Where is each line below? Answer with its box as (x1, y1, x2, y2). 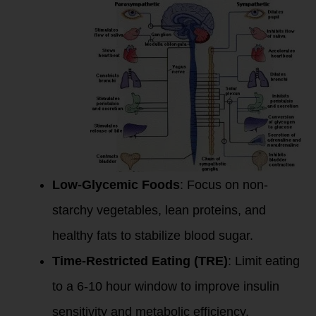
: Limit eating (228, 254, 300, 268)
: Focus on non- (180, 178, 268, 192)
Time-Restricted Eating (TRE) (52, 254, 228, 268)
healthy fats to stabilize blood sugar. (52, 229, 253, 243)
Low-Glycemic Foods (52, 178, 180, 192)
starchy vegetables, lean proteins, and (52, 203, 266, 217)
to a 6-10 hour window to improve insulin (52, 279, 279, 293)
